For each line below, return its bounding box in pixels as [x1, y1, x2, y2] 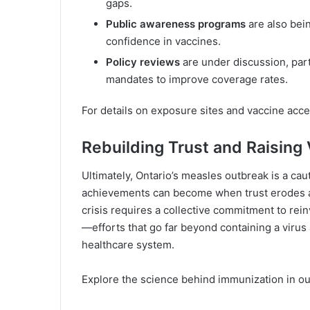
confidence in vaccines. [106, 35, 221, 48]
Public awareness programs [106, 17, 246, 31]
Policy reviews [106, 55, 180, 69]
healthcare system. [82, 237, 174, 251]
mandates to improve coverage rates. [106, 73, 288, 86]
